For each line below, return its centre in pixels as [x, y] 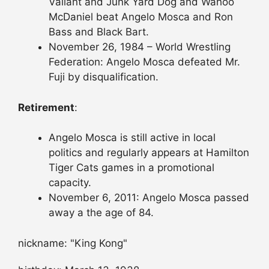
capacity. [70, 183]
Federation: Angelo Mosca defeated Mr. [144, 62]
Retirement [46, 107]
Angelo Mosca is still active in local [132, 138]
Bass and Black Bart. [99, 32]
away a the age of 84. [101, 213]
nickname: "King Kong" [73, 243]
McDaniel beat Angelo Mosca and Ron [141, 17]
